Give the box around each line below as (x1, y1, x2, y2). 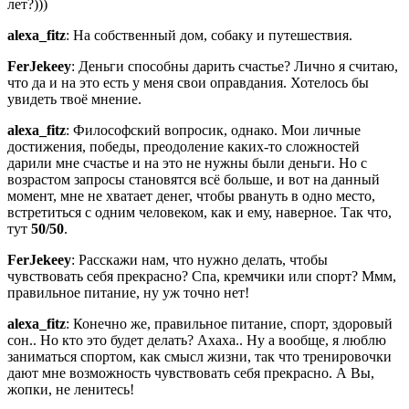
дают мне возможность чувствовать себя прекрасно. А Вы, (7, 364, 374, 381)
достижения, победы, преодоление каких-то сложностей (7, 138, 360, 154)
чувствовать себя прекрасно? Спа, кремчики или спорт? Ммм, (7, 267, 396, 284)
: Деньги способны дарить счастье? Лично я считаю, (71, 58, 398, 74)
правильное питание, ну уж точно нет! (7, 284, 249, 300)
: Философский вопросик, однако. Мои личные (66, 121, 361, 138)
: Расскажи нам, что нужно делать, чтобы (71, 251, 328, 267)
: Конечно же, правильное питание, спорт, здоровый (66, 315, 393, 331)
